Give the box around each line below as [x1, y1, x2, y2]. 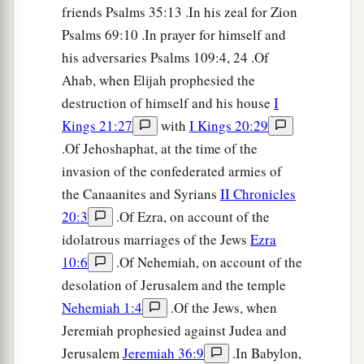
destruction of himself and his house [62, 93, 274, 113]
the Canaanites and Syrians [62, 184, 220, 204]
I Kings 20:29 [189, 116, 268, 136]
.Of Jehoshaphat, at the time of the [62, 139, 258, 158]
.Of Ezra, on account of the [113, 207, 270, 227]
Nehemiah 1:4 [62, 298, 142, 318]
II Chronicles [220, 184, 296, 204]
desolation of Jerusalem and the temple [62, 275, 286, 295]
